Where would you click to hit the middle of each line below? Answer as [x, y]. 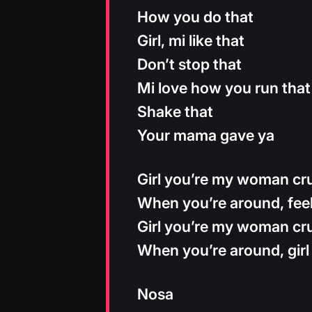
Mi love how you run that [224, 88]
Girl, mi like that [191, 41]
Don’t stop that [189, 64]
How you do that [195, 17]
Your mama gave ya [206, 135]
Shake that [175, 112]
